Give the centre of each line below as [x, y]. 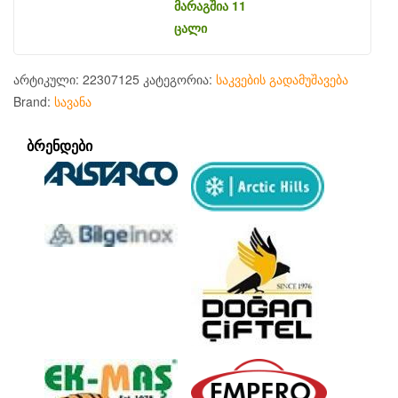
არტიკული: [48, 80]
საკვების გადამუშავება [282, 80]
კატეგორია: [179, 80]
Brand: [34, 102]
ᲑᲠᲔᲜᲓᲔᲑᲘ [60, 146]
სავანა [73, 102]
